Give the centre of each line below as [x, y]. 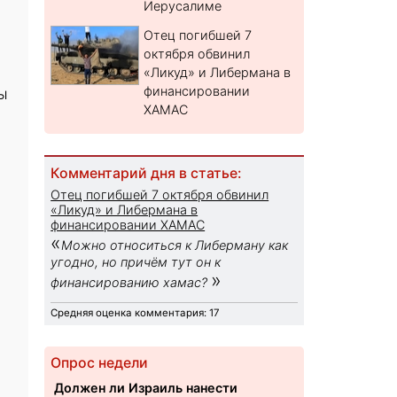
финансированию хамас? [131, 283]
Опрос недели [100, 363]
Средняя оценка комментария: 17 [136, 313]
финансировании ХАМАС [128, 225]
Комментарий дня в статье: [146, 174]
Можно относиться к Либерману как [175, 245]
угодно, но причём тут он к [136, 262]
